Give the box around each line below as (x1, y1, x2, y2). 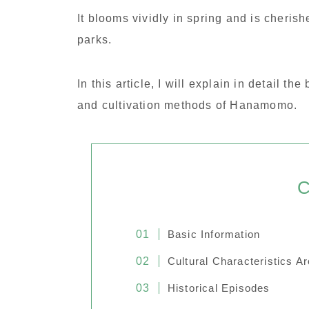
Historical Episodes (167, 282, 270, 295)
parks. (77, 34, 112, 46)
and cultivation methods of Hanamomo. (77, 99, 298, 112)
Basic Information (167, 228, 261, 241)
